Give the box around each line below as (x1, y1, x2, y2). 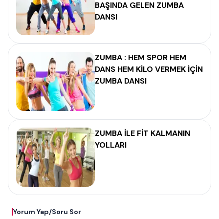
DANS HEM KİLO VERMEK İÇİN (95, 64, 203, 74)
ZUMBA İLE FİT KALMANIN (95, 128, 190, 138)
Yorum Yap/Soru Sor (13, 207, 81, 216)
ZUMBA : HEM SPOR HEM (95, 52, 186, 63)
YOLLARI (95, 140, 127, 150)
